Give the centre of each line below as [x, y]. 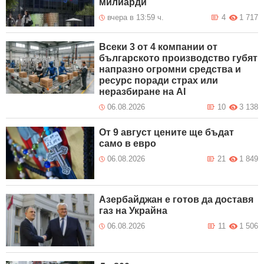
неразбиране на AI [143, 92]
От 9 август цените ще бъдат [167, 133]
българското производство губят [179, 58]
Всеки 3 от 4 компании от [159, 47]
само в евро [128, 144]
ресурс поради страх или [159, 81]
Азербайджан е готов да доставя [176, 200]
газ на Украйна [133, 211]
